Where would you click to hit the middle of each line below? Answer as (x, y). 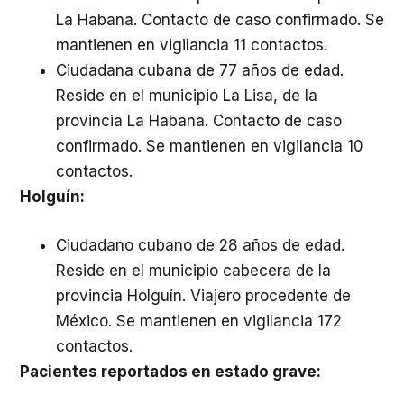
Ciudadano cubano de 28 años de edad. (200, 245)
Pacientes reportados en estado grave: (170, 371)
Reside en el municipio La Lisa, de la (187, 96)
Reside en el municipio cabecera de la (193, 270)
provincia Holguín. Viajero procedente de (203, 295)
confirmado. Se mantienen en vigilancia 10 (210, 146)
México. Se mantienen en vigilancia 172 (199, 321)
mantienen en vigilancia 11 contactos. (192, 45)
